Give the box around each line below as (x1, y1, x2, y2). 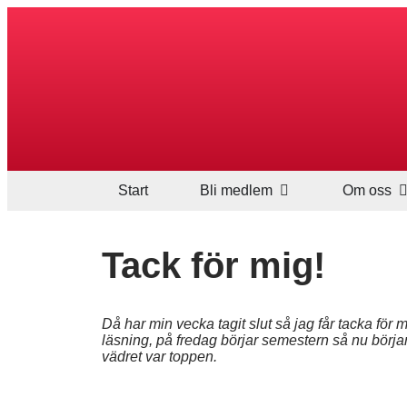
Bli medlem (199, 183, 273, 198)
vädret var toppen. (102, 349, 217, 364)
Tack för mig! (102, 245, 325, 285)
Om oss (342, 183, 392, 198)
